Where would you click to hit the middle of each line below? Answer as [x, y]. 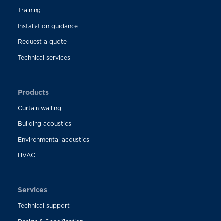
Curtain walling [39, 108]
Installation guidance [48, 26]
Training [29, 10]
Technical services [44, 58]
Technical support [43, 206]
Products [33, 92]
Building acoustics [44, 124]
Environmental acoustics [53, 140]
